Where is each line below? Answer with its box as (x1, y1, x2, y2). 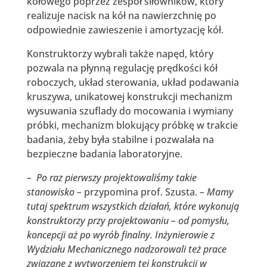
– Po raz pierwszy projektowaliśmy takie (26, 170, 197, 184)
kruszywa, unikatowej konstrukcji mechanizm (26, 89, 232, 103)
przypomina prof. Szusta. (81, 185, 200, 198)
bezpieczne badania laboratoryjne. (26, 147, 182, 160)
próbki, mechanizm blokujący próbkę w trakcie (26, 118, 238, 132)
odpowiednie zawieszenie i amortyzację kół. (26, 23, 223, 36)
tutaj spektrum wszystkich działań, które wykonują (26, 199, 239, 213)
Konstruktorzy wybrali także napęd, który (26, 46, 213, 60)
